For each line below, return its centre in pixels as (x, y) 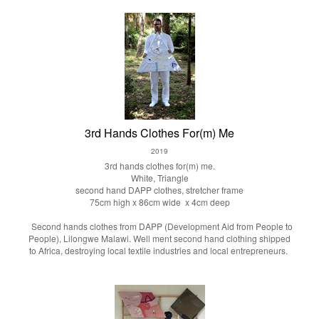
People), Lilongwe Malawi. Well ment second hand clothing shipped (159, 238)
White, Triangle (159, 178)
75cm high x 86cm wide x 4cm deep (159, 202)
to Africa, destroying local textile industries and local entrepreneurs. (159, 250)
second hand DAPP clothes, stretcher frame (159, 190)
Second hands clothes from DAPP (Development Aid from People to (159, 226)
